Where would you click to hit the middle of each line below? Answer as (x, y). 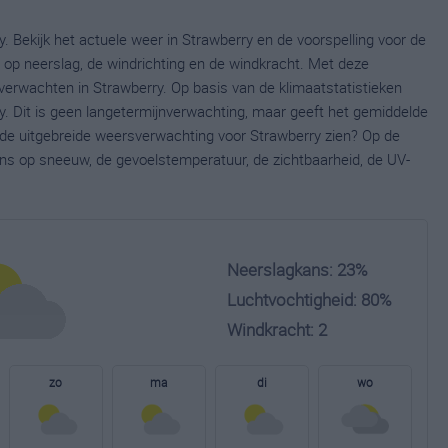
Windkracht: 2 (277, 329)
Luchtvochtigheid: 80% (309, 299)
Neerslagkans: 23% (297, 269)
